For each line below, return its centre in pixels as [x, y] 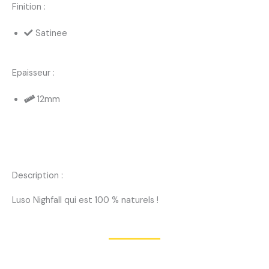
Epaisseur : [33, 73]
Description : [38, 175]
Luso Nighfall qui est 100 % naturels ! [85, 200]
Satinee [51, 33]
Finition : [29, 7]
